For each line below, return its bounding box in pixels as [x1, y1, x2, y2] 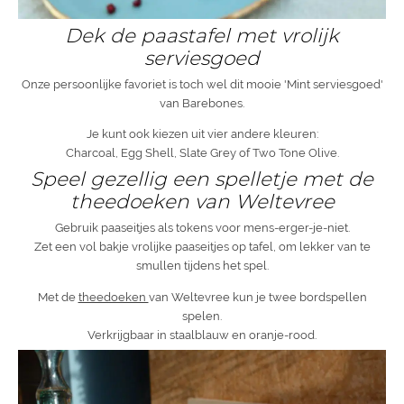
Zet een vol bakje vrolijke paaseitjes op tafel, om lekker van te [33, 240, 371, 254]
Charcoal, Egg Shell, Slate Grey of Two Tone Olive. [65, 146, 339, 161]
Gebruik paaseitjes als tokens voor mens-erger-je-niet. [54, 221, 350, 235]
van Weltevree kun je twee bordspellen [148, 289, 367, 304]
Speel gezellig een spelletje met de [31, 167, 373, 191]
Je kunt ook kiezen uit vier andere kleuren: [86, 127, 318, 142]
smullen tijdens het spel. [135, 259, 269, 273]
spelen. [182, 308, 222, 323]
